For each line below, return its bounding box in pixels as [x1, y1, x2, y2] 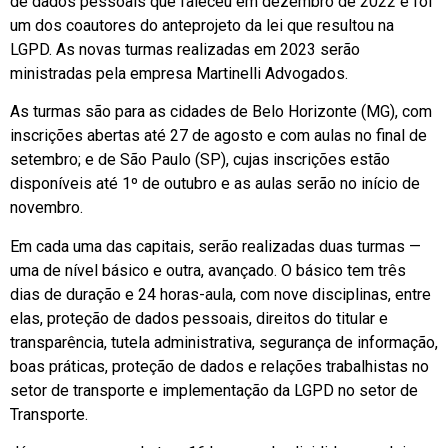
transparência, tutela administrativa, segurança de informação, [10, 332, 438, 352]
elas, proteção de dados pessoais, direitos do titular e [10, 308, 388, 328]
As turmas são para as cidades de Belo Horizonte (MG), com [10, 102, 432, 122]
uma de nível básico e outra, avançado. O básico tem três [10, 260, 406, 280]
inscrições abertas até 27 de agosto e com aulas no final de [10, 126, 427, 146]
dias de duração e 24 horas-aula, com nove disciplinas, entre [10, 284, 431, 304]
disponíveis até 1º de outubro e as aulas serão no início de [10, 174, 420, 194]
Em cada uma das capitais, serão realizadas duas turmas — [10, 236, 421, 256]
